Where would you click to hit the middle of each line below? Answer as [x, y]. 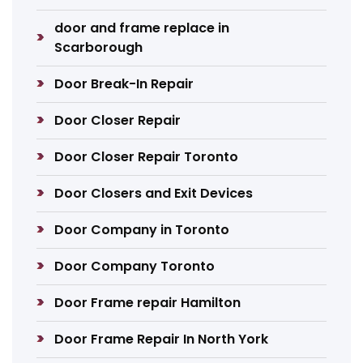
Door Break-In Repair [124, 84]
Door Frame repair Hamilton [148, 303]
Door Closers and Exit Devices [154, 193]
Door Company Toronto [135, 266]
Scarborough [99, 47]
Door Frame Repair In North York [162, 339]
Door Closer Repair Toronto [147, 157]
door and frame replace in [142, 28]
